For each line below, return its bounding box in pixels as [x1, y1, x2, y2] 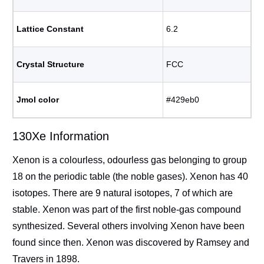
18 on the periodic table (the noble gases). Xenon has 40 [12, 171, 248, 181]
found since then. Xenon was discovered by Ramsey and [12, 237, 249, 247]
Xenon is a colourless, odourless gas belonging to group [12, 155, 247, 165]
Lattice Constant [16, 24, 84, 34]
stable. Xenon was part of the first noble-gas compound [12, 204, 241, 214]
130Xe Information [12, 130, 109, 143]
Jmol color [16, 95, 59, 104]
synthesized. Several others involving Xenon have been [12, 221, 245, 231]
